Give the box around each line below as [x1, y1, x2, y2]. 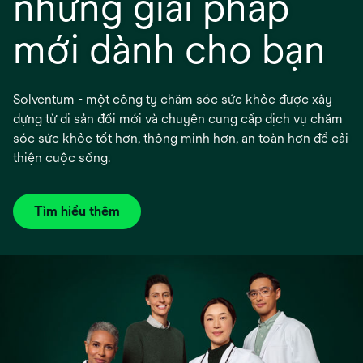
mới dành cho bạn [13, 27, 326, 72]
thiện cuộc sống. [13, 150, 110, 165]
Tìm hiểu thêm [34, 203, 120, 219]
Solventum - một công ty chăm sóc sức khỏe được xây [13, 92, 332, 107]
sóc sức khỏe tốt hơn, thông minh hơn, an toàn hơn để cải [13, 130, 348, 146]
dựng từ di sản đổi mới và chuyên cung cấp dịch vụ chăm [13, 111, 343, 126]
